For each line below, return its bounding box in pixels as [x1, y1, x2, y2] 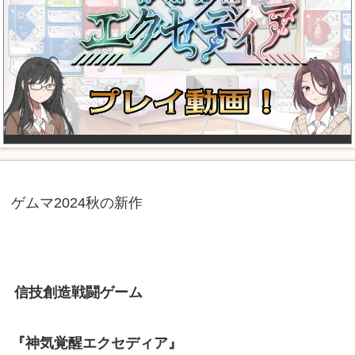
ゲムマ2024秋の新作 [10, 194, 143, 212]
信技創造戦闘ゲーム [13, 284, 143, 301]
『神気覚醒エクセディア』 [10, 334, 182, 352]
